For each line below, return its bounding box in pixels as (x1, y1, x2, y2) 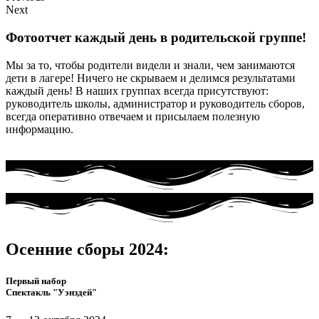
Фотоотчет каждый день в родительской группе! (6, 30, 306, 46)
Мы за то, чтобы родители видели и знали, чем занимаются (6, 58, 295, 71)
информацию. (6, 122, 73, 135)
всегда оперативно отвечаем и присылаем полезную (6, 110, 260, 122)
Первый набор (6, 275, 66, 286)
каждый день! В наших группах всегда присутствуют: (6, 84, 268, 97)
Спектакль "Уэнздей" (6, 286, 97, 298)
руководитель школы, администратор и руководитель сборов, (6, 97, 305, 110)
